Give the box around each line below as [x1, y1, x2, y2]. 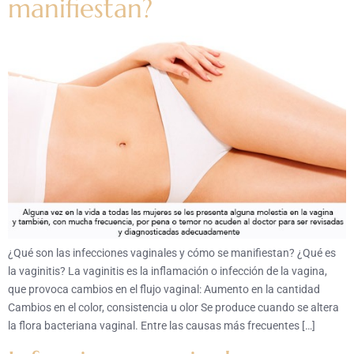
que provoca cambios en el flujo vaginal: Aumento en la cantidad [8, 283, 320, 296]
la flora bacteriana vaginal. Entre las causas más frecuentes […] [8, 319, 315, 333]
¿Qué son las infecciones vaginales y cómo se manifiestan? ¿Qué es [8, 247, 336, 260]
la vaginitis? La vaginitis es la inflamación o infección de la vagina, [8, 265, 327, 278]
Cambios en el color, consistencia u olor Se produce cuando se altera [8, 301, 339, 314]
